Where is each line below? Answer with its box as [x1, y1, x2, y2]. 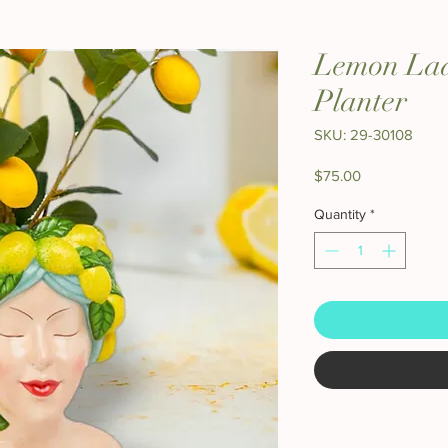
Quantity [314, 206, 366, 222]
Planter [314, 83, 407, 120]
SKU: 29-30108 [314, 126, 413, 143]
